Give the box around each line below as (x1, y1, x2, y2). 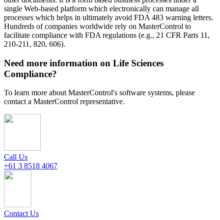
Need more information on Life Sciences (4, 57, 164, 68)
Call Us (4, 153, 27, 162)
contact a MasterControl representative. (4, 97, 125, 106)
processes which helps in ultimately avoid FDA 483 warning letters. (4, 13, 213, 22)
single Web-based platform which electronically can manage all (4, 4, 199, 13)
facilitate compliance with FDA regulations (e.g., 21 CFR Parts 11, (4, 30, 210, 39)
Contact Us (4, 209, 39, 218)
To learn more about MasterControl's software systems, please (4, 88, 195, 97)
